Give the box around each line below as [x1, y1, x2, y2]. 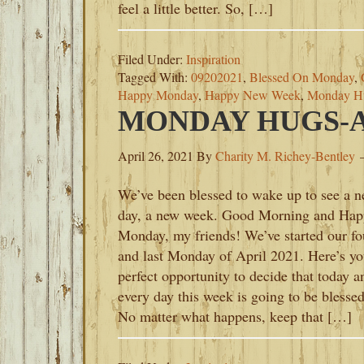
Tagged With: [118, 68, 191, 85]
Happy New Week [205, 86, 301, 103]
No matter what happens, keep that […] [118, 306, 352, 326]
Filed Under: [118, 50, 186, 67]
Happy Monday [118, 86, 198, 103]
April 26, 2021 [118, 147, 193, 164]
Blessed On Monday [249, 68, 354, 85]
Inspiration [186, 50, 240, 67]
